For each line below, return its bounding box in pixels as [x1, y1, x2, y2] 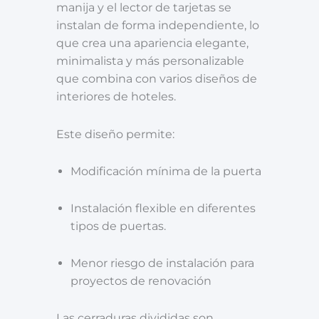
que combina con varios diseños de [56, 72, 257, 86]
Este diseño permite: [56, 127, 174, 141]
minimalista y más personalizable [56, 54, 244, 68]
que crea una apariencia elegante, [56, 36, 249, 51]
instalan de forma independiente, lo [56, 19, 259, 33]
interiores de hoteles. [56, 90, 176, 104]
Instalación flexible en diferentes [70, 201, 256, 215]
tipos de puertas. [70, 219, 166, 233]
